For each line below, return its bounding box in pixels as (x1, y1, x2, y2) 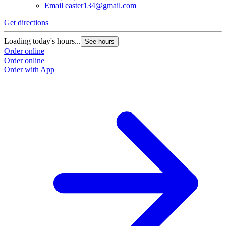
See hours (85, 38, 115, 46)
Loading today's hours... (4, 37, 81, 46)
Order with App (4, 65, 54, 74)
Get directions (4, 18, 48, 27)
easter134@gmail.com (65, 1, 136, 10)
